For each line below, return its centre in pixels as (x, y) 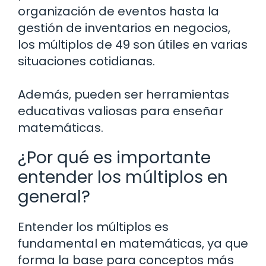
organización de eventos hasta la (118, 11)
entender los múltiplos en (123, 177)
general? (54, 197)
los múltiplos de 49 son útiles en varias (133, 44)
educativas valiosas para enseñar (121, 111)
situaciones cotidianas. (86, 61)
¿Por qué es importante (114, 157)
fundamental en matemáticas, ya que (133, 243)
